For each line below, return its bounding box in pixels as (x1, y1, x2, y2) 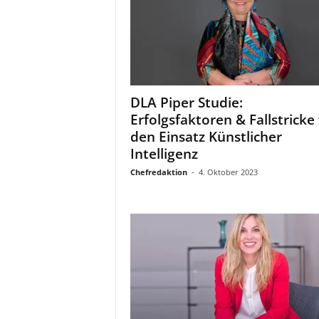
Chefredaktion (130, 167, 187, 177)
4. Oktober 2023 (198, 167, 258, 177)
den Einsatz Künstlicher (130, 127, 282, 146)
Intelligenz (130, 145, 198, 163)
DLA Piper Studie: (130, 93, 243, 112)
